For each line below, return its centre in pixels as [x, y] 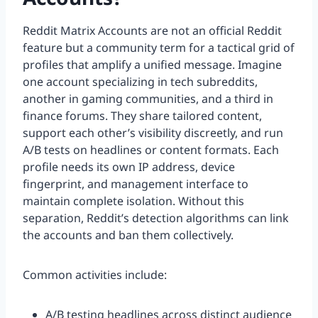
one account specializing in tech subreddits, [140, 82]
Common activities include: [95, 275]
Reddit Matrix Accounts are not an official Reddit [152, 31]
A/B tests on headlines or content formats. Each [151, 150]
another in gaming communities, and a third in [148, 99]
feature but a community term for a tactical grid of [159, 48]
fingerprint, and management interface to [136, 184]
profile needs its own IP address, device [129, 167]
